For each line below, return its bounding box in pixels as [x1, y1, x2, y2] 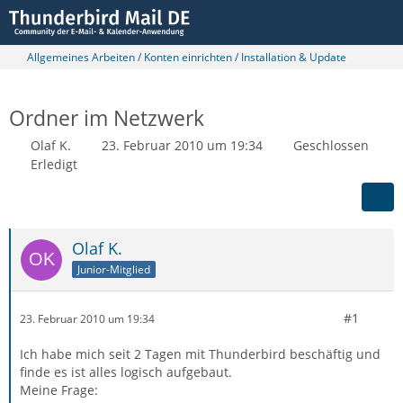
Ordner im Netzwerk [9, 103, 204, 132]
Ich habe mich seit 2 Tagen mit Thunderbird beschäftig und [20, 345, 381, 363]
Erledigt [31, 156, 77, 173]
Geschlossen [293, 137, 369, 154]
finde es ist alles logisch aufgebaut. [20, 363, 232, 381]
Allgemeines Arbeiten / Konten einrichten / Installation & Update [27, 49, 346, 65]
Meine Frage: [20, 381, 98, 399]
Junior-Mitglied [77, 261, 150, 277]
